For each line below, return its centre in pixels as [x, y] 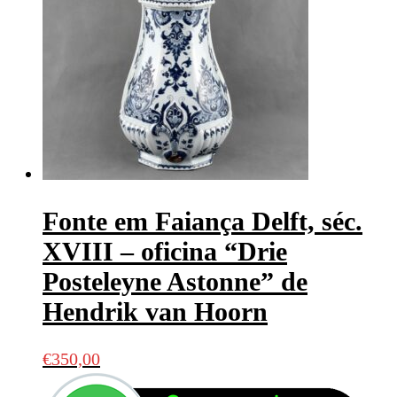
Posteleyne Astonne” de [175, 282]
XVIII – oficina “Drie [165, 252]
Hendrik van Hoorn [155, 312]
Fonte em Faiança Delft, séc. [202, 222]
